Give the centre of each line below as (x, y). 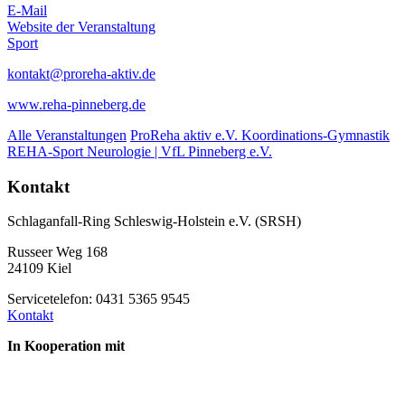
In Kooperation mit (66, 346)
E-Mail (27, 10)
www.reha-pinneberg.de (76, 104)
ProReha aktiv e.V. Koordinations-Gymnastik (260, 135)
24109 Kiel (39, 268)
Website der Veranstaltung (81, 26)
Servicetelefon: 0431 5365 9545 (99, 299)
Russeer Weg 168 (57, 252)
